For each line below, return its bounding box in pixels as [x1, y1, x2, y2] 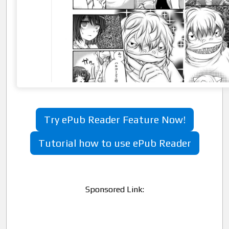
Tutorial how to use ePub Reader [38, 137, 191, 149]
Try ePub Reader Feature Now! [43, 113, 186, 125]
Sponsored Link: [85, 185, 144, 194]
